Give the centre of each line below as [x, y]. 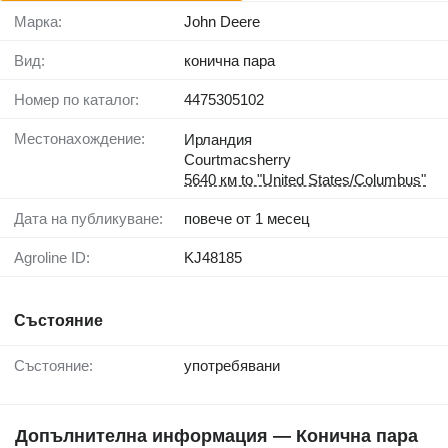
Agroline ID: [57, 258]
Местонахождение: [86, 139]
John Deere [222, 22]
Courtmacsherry [237, 160]
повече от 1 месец [247, 219]
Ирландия [218, 140]
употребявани [232, 366]
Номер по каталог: [82, 100]
